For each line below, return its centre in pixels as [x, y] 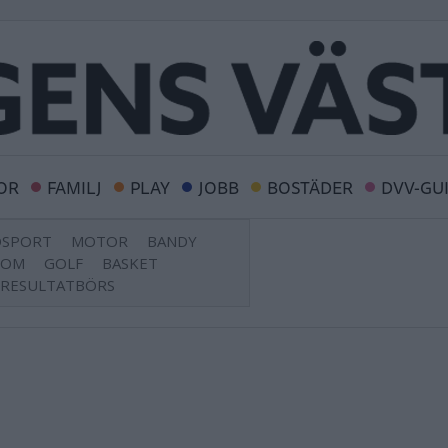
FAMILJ [74, 187]
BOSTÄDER [310, 187]
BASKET [130, 263]
